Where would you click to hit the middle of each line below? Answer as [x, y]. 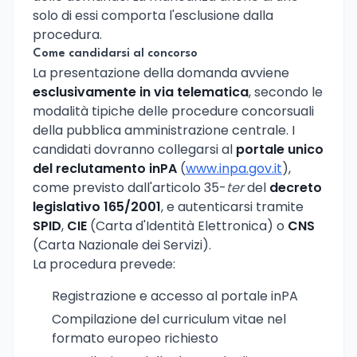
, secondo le [286, 92]
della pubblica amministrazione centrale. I [164, 130]
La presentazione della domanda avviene [161, 73]
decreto [296, 187]
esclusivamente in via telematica [141, 92]
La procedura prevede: [104, 264]
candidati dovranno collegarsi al [134, 149]
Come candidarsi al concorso [115, 53]
